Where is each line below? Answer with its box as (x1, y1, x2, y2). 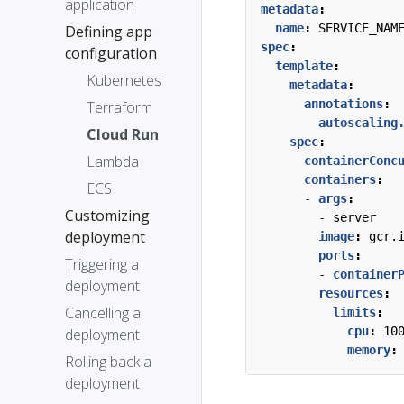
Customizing (65, 206, 150, 225)
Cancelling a (65, 303, 141, 323)
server (333, 210, 376, 225)
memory (347, 343, 390, 357)
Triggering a (65, 254, 139, 274)
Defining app (65, 22, 152, 41)
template (275, 59, 333, 73)
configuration (65, 43, 157, 63)
